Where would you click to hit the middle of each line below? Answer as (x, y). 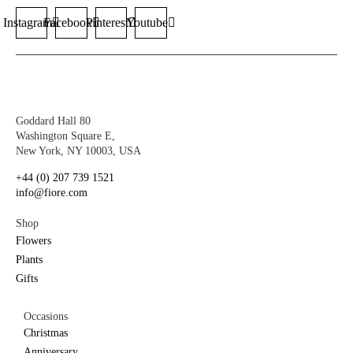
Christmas (46, 333)
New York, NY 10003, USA (78, 151)
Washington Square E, (65, 136)
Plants (29, 259)
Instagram (28, 23)
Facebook (67, 23)
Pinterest (107, 23)
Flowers (33, 240)
